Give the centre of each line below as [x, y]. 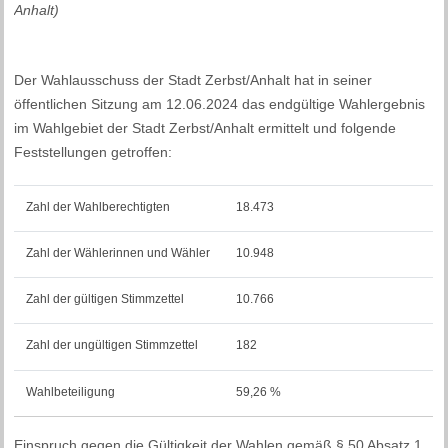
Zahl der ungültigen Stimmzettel [112, 345]
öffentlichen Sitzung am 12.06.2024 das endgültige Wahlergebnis [220, 103]
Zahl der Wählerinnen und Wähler [118, 253]
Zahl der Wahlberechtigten [98, 207]
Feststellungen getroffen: [93, 151]
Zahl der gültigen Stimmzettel [105, 299]
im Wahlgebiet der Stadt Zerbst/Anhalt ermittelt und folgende [205, 127]
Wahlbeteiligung [71, 392]
